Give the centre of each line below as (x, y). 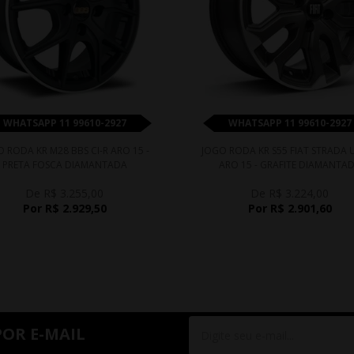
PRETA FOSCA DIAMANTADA (64, 164)
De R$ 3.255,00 (64, 193)
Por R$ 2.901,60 (290, 208)
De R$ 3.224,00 (290, 193)
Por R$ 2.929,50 (64, 208)
